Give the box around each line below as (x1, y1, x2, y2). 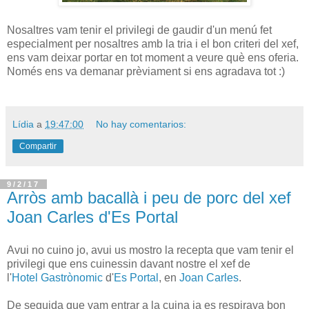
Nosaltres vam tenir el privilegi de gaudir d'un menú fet (7, 24, 272, 36)
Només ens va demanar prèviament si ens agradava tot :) (7, 66, 285, 77)
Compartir (19, 141, 57, 151)
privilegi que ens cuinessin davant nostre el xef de (7, 257, 250, 270)
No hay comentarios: (96, 119, 187, 130)
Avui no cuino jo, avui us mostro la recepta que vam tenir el (7, 243, 294, 256)
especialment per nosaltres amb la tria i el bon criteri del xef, (7, 38, 299, 50)
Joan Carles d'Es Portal (7, 208, 178, 226)
